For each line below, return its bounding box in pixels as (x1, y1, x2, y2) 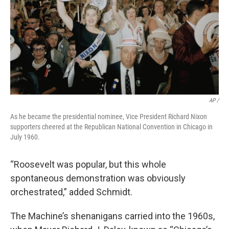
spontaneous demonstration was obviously (10, 173, 186, 184)
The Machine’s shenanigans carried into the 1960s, (10, 211, 215, 221)
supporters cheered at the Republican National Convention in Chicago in (10, 123, 213, 131)
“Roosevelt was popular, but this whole (10, 159, 166, 170)
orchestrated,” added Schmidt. (10, 187, 132, 197)
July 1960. (10, 133, 40, 141)
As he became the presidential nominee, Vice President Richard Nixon (10, 112, 207, 121)
